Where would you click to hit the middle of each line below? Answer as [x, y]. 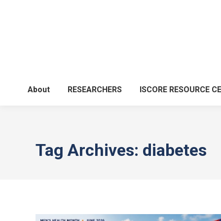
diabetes [175, 150]
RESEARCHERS [95, 90]
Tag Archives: [89, 150]
